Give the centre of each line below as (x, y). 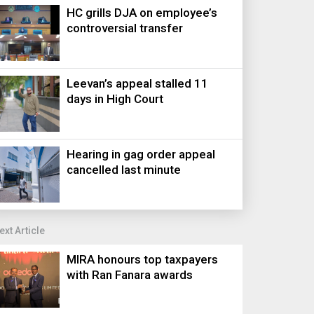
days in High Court (115, 99)
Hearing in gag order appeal (141, 154)
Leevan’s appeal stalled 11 (138, 83)
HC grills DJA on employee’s (142, 13)
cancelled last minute (124, 170)
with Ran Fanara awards (130, 275)
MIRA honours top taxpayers (143, 259)
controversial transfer (125, 28)
